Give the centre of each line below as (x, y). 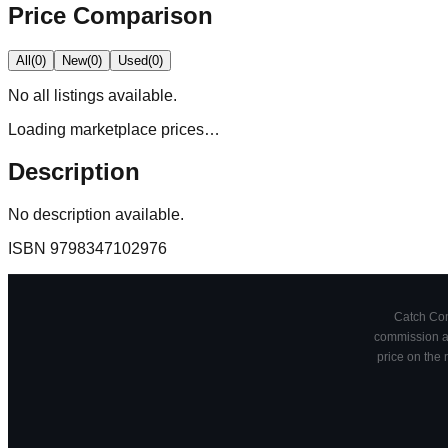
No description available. (96, 215)
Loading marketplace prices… (114, 129)
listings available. (113, 95)
